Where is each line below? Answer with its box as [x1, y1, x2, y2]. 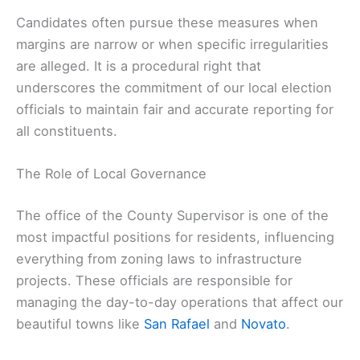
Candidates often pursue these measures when [16, 14, 318, 31]
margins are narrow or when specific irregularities [16, 35, 329, 52]
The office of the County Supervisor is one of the [16, 207, 329, 223]
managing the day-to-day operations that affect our [16, 293, 343, 310]
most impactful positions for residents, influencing [16, 228, 334, 245]
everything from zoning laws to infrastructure [16, 250, 302, 267]
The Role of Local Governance [16, 165, 207, 182]
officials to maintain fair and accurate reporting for [16, 100, 333, 117]
